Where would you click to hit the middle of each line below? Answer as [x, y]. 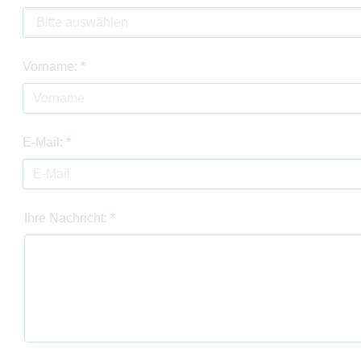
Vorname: [52, 66]
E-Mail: [44, 142]
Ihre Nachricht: [67, 218]
